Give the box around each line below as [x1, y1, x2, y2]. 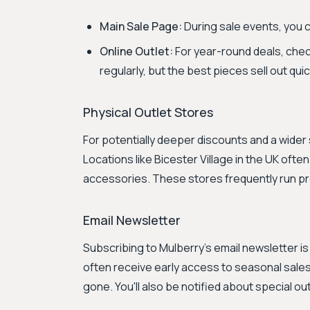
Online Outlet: [100, 44, 173, 59]
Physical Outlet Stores [83, 104, 213, 120]
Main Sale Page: [100, 19, 182, 34]
